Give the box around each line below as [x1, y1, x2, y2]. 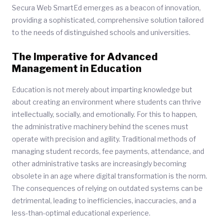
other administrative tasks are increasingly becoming [12, 159, 186, 168]
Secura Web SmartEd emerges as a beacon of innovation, [12, 3, 201, 12]
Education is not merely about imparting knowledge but [12, 85, 192, 94]
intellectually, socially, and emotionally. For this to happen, [12, 110, 197, 118]
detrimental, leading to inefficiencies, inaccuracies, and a [12, 196, 196, 205]
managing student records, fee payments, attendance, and [12, 147, 204, 155]
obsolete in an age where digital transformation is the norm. [12, 172, 207, 180]
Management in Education [12, 63, 142, 74]
